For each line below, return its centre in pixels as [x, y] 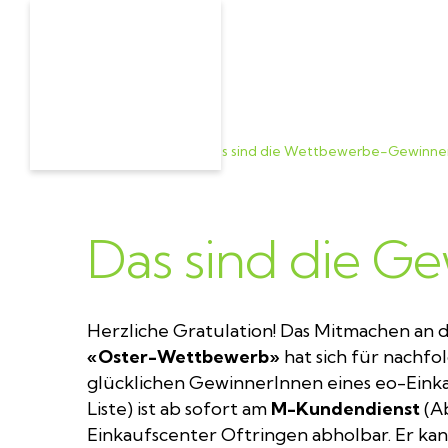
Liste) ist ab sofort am [179, 408]
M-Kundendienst [345, 408]
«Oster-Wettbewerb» [183, 356]
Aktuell [165, 151]
